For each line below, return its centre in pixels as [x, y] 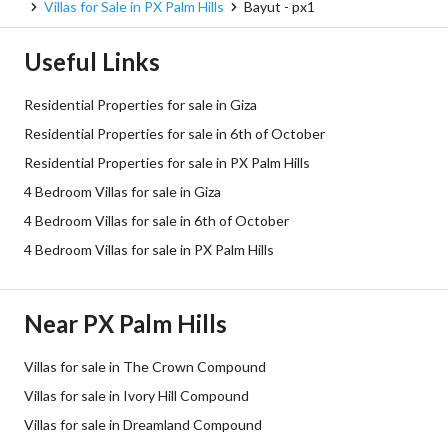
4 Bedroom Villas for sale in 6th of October [156, 220]
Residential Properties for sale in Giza [140, 104]
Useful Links [92, 61]
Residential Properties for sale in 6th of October [174, 133]
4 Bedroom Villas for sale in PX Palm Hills [149, 249]
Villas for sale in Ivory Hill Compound [136, 395]
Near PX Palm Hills [125, 323]
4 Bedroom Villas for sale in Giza [122, 191]
